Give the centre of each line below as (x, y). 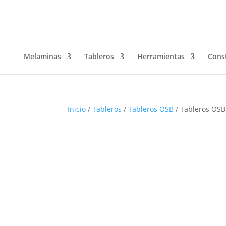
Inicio (77, 109)
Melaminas (42, 56)
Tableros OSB (151, 109)
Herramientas (161, 56)
